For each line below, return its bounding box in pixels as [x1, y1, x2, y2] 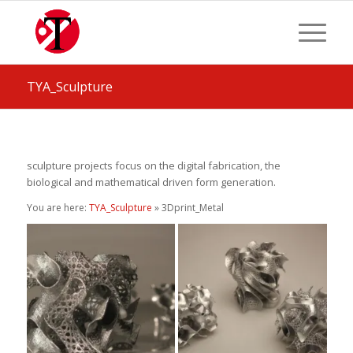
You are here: [26, 201, 89, 215]
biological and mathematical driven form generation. [26, 175, 276, 190]
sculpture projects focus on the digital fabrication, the [26, 158, 281, 173]
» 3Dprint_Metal [151, 201, 224, 215]
